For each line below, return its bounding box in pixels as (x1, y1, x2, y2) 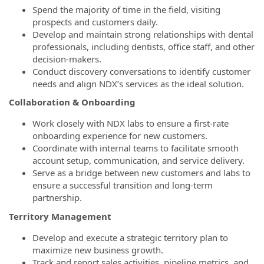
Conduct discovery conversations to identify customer (32, 65, 250, 77)
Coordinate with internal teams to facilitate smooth (32, 142, 239, 154)
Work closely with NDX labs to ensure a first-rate (32, 117, 229, 129)
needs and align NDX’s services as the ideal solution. (32, 77, 244, 90)
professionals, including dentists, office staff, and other (32, 40, 255, 52)
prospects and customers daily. (32, 15, 158, 28)
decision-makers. (32, 52, 101, 65)
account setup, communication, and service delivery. (32, 154, 245, 166)
